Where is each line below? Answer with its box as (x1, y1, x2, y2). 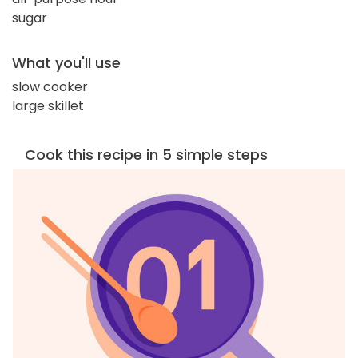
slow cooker (12, 77, 88, 96)
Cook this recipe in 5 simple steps (25, 144, 268, 165)
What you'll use (12, 52, 121, 73)
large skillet (12, 96, 84, 115)
